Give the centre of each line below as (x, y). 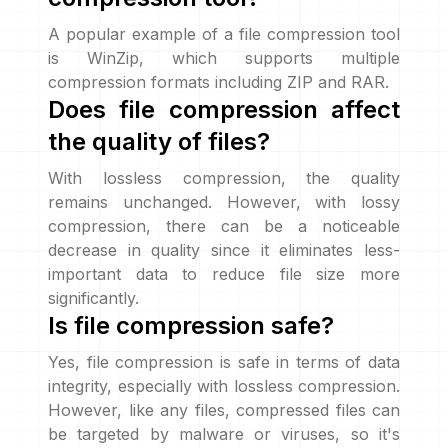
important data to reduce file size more (224, 274)
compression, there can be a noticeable (224, 226)
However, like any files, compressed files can (224, 410)
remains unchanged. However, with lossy (224, 202)
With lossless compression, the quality (224, 178)
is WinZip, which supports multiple (224, 58)
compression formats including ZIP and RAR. (218, 82)
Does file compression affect (224, 109)
